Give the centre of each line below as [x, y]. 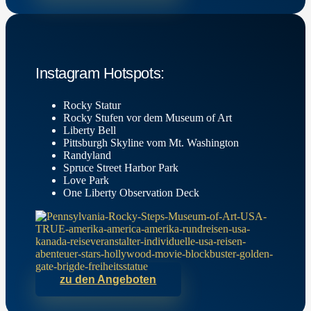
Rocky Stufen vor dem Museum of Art [148, 117]
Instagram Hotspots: [100, 73]
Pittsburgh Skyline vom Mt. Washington [151, 142]
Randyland [87, 155]
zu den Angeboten [108, 279]
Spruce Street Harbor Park [121, 167]
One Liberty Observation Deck [132, 192]
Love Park [86, 180]
